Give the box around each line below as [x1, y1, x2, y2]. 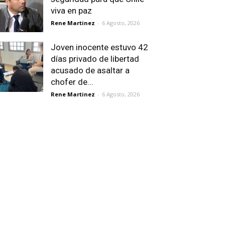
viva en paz [51, 6, 92, 16]
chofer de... [51, 77, 93, 87]
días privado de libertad [51, 54, 139, 64]
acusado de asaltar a [51, 65, 130, 75]
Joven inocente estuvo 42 [51, 42, 148, 52]
